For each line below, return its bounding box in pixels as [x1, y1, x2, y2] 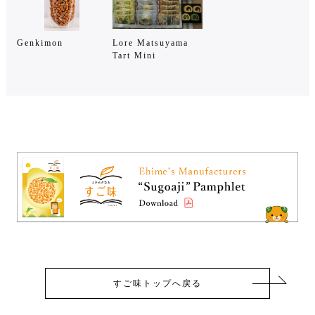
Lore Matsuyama [112, 37, 188, 48]
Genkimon [17, 37, 63, 48]
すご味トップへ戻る [113, 278, 202, 289]
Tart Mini [112, 50, 156, 60]
